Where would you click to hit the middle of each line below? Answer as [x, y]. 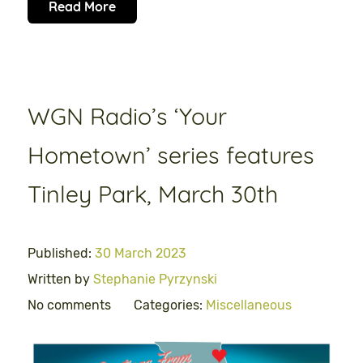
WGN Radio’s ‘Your [127, 115]
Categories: [170, 305]
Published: [61, 253]
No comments [69, 305]
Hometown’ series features [171, 154]
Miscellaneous [249, 305]
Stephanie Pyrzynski [155, 279]
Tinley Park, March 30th [153, 193]
